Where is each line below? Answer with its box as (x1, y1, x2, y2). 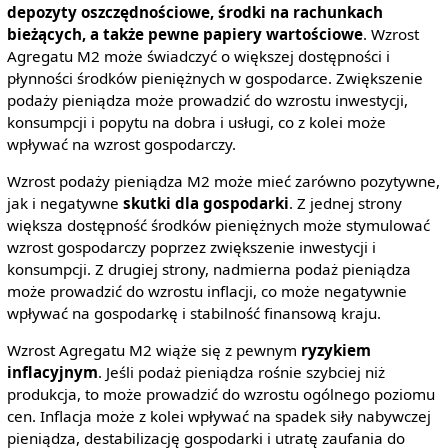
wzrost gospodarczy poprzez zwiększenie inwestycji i (6, 237, 376, 257)
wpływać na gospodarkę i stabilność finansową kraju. (6, 303, 381, 323)
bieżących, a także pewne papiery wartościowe (6, 23, 363, 44)
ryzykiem (300, 340, 371, 361)
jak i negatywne (6, 193, 123, 213)
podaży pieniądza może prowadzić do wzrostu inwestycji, (6, 89, 408, 110)
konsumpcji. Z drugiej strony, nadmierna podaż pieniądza (6, 259, 411, 279)
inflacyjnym (6, 362, 98, 383)
